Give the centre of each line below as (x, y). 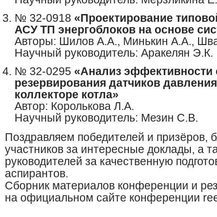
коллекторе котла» (67, 95)
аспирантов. (37, 174)
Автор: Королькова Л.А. (74, 106)
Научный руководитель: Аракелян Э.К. (114, 53)
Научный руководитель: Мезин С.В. (106, 118)
